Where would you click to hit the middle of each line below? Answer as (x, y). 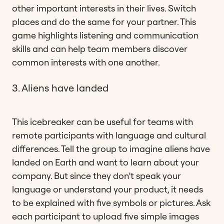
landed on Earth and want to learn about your (105, 162)
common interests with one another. (86, 62)
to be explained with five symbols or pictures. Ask (111, 202)
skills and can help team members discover (100, 48)
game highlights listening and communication (105, 35)
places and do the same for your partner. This (104, 21)
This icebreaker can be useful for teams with (102, 121)
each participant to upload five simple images (105, 216)
